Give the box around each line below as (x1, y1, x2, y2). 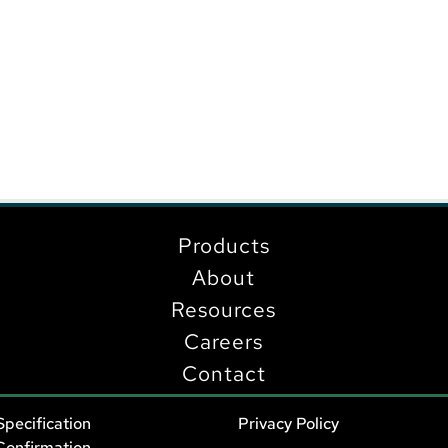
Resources (171, 296, 277, 324)
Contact (181, 360, 266, 388)
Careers (184, 328, 264, 356)
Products (177, 232, 270, 260)
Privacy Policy (237, 413, 339, 435)
